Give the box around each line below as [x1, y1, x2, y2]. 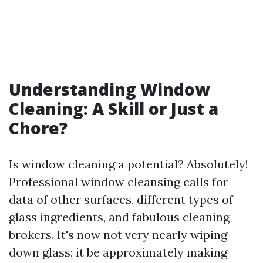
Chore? [9, 117, 68, 139]
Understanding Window [9, 78, 210, 100]
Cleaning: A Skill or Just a [9, 97, 218, 120]
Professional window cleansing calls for [9, 174, 228, 189]
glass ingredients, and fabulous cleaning [9, 210, 230, 224]
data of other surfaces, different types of [9, 192, 233, 207]
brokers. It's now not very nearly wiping [9, 227, 227, 242]
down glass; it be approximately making [9, 245, 227, 259]
